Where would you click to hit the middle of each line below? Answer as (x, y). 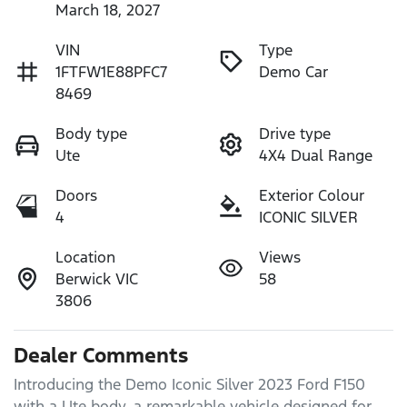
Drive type (295, 134)
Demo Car (293, 72)
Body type (91, 134)
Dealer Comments (101, 355)
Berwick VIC (97, 279)
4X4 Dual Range (316, 155)
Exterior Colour (312, 195)
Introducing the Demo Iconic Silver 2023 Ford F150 (189, 384)
